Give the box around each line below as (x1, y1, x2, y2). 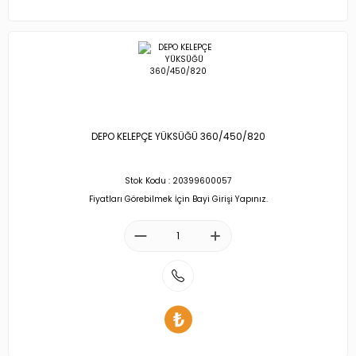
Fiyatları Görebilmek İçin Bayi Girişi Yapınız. (88, 192, 268, 205)
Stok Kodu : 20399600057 (124, 175, 232, 188)
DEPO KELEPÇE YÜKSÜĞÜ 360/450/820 (91, 130, 265, 144)
